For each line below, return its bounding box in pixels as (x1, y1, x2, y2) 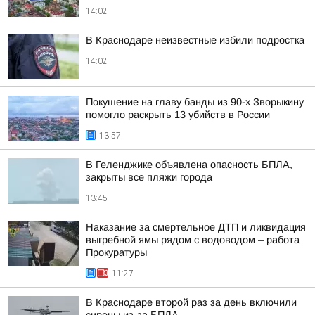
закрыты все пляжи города (86, 172, 212, 183)
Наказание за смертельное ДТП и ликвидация (86, 221, 306, 233)
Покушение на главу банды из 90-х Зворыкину (86, 96, 304, 108)
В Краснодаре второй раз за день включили (86, 297, 297, 308)
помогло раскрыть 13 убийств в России (86, 109, 270, 120)
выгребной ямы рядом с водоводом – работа (86, 234, 300, 245)
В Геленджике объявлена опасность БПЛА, (86, 159, 292, 170)
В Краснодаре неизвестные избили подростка (86, 34, 304, 46)
